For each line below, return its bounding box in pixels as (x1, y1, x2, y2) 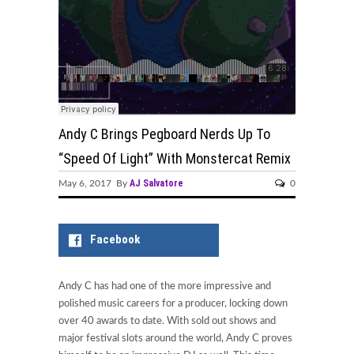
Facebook (90, 232, 141, 247)
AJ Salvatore (130, 177, 183, 189)
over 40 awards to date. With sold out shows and (58, 316, 276, 327)
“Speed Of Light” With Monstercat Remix (58, 149, 291, 167)
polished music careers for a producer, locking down (58, 299, 288, 310)
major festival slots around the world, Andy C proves (58, 333, 292, 345)
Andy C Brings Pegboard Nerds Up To (58, 125, 270, 142)
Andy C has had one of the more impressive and (58, 281, 271, 292)
